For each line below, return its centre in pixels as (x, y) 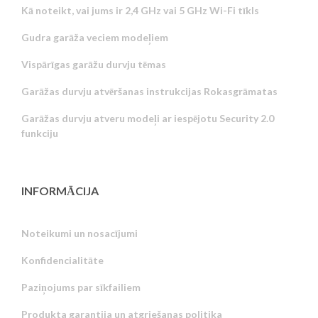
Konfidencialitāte (62, 261)
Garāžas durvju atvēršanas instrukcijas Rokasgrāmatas (149, 92)
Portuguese (248, 297)
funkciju (40, 133)
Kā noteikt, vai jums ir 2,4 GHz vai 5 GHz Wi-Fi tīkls (140, 11)
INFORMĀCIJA (60, 191)
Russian (239, 274)
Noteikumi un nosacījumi (79, 234)
